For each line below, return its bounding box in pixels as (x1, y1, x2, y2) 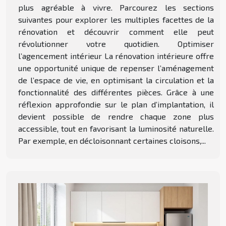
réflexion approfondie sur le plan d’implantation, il (18, 99, 214, 109)
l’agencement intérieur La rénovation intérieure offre (18, 50, 214, 61)
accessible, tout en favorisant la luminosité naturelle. (18, 123, 214, 133)
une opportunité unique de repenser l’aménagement (18, 63, 214, 73)
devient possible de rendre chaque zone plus (18, 111, 214, 121)
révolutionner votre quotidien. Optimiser (18, 38, 214, 48)
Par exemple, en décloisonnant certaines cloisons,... (18, 135, 206, 145)
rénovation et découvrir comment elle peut (18, 26, 214, 36)
